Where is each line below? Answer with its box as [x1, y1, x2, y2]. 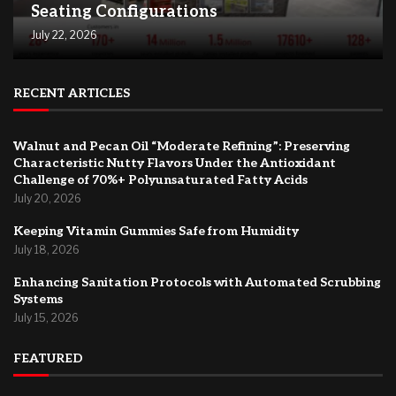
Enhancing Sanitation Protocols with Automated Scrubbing [13, 275, 381, 291]
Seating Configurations [31, 3, 217, 22]
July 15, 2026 [13, 311, 79, 325]
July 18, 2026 [13, 243, 80, 257]
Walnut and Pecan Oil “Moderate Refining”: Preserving [13, 139, 350, 155]
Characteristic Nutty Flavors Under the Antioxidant [13, 156, 336, 171]
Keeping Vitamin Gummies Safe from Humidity [13, 224, 299, 240]
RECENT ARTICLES [13, 86, 130, 102]
